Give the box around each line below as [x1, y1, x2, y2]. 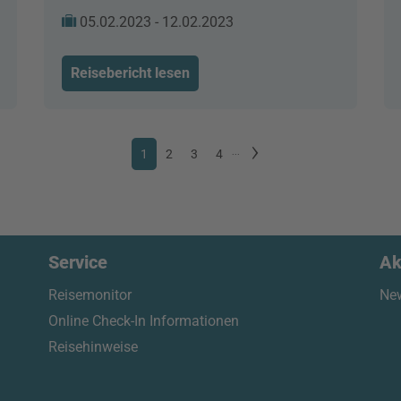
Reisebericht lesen [71, 64, 190, 81]
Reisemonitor [48, 286, 132, 303]
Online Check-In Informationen [48, 312, 239, 329]
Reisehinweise [48, 338, 138, 355]
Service [48, 252, 107, 273]
